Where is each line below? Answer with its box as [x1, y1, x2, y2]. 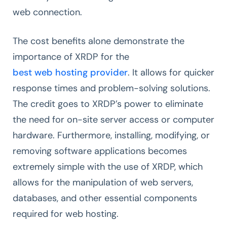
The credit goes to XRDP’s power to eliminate [13, 97, 203, 110]
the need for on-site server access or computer [13, 113, 214, 126]
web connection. [13, 6, 85, 18]
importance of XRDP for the [13, 50, 129, 63]
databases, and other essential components [13, 192, 197, 204]
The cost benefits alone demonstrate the [13, 34, 184, 47]
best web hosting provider [13, 66, 128, 79]
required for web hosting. [13, 207, 119, 220]
